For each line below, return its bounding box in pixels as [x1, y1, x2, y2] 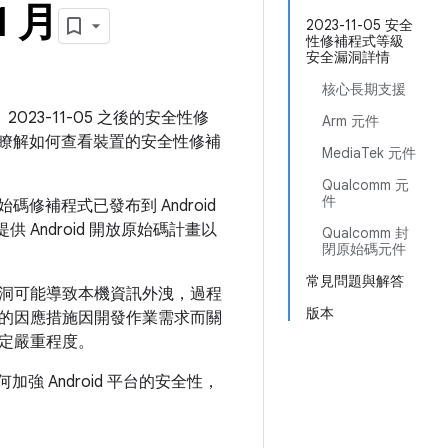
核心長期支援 [322, 80, 406, 98]
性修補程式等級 [306, 32, 404, 50]
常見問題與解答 [306, 272, 404, 290]
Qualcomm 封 [322, 224, 409, 242]
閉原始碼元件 [322, 240, 406, 258]
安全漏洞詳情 [306, 48, 390, 66]
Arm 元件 [322, 112, 379, 130]
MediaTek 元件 [322, 144, 416, 162]
